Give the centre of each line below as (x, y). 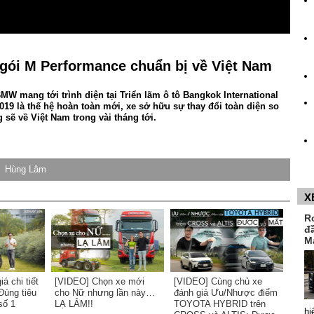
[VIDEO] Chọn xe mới (100, 281)
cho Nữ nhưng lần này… (105, 293)
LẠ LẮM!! (74, 304)
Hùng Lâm (26, 169)
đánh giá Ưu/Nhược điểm (226, 293)
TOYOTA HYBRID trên (220, 304)
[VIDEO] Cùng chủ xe (218, 281)
